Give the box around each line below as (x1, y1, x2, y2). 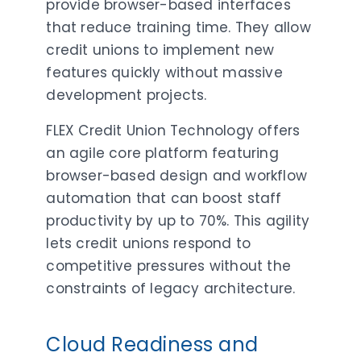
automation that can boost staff (46, 188, 282, 208)
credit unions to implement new (46, 39, 275, 60)
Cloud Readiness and (46, 330, 259, 358)
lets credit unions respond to (46, 233, 251, 253)
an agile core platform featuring (46, 143, 279, 163)
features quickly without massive (46, 62, 283, 82)
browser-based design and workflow (46, 165, 308, 185)
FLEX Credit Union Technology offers (46, 120, 301, 140)
